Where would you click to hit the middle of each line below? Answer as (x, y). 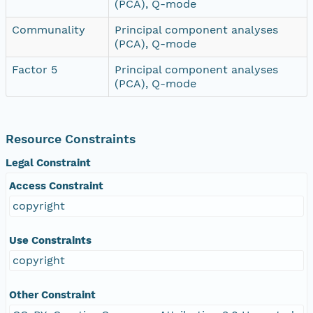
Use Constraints (50, 240)
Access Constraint (56, 185)
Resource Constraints (71, 139)
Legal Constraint (48, 162)
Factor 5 (35, 69)
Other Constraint (52, 294)
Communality (49, 29)
